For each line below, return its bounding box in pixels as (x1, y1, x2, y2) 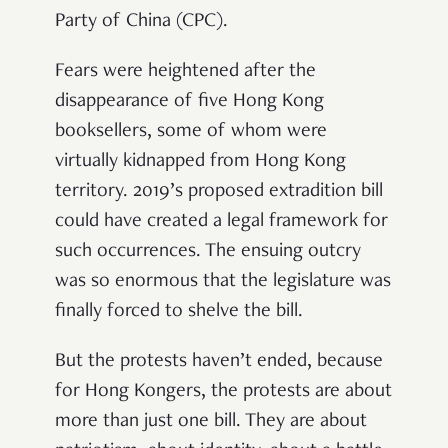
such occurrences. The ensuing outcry (55, 242, 361, 263)
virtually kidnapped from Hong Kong (55, 152, 346, 173)
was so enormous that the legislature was (55, 272, 391, 293)
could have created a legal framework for (55, 212, 388, 233)
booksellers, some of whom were (55, 122, 327, 143)
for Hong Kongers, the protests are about (55, 382, 392, 403)
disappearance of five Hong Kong (55, 92, 324, 113)
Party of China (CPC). (55, 12, 228, 33)
